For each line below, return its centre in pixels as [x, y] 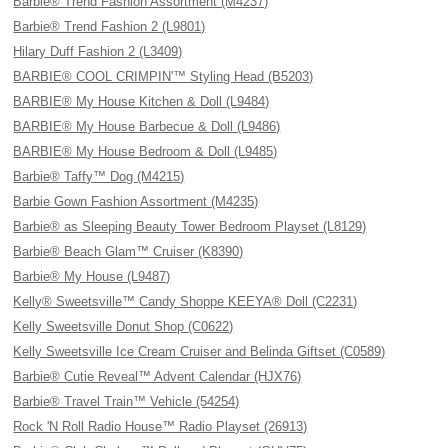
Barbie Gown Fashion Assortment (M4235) [136, 201]
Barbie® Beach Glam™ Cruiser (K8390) [128, 251]
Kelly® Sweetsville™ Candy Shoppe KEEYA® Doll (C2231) [185, 301]
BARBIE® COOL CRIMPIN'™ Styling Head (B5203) [163, 76]
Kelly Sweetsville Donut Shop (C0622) [123, 326]
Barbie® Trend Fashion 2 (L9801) [109, 26]
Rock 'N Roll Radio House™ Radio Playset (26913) [160, 426]
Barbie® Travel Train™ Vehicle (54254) [126, 401]
